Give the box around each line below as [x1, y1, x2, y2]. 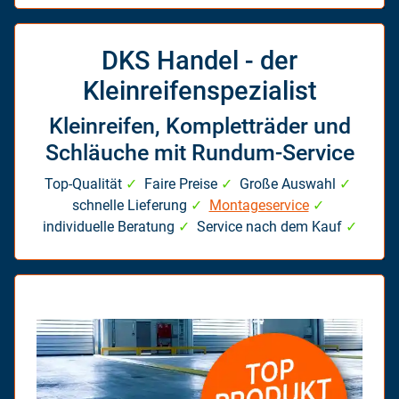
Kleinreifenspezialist [82, 76, 317, 107]
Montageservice [208, 197, 309, 215]
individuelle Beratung [42, 218, 178, 236]
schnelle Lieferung [71, 197, 191, 215]
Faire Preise [137, 175, 221, 193]
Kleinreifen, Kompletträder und [48, 113, 351, 140]
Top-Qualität [45, 175, 126, 193]
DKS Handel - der [102, 45, 297, 77]
